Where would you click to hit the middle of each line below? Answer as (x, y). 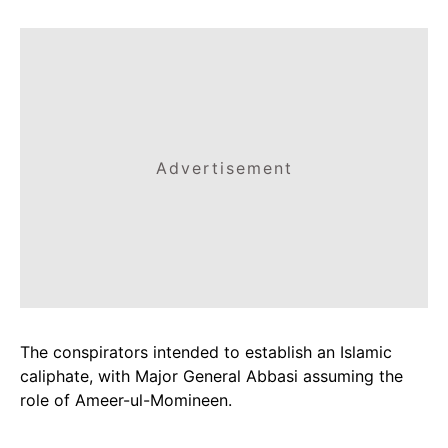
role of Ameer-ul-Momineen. (126, 400)
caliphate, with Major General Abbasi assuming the (211, 376)
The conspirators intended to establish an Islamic (206, 352)
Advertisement (224, 168)
